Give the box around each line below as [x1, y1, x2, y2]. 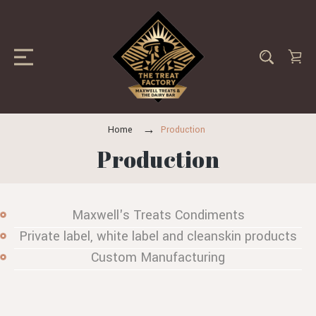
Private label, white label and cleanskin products [19, 226, 297, 245]
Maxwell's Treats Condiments [71, 205, 245, 224]
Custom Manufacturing [91, 248, 225, 267]
